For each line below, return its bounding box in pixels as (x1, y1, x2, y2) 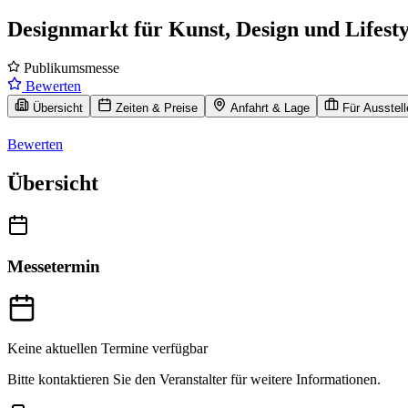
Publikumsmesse (20, 59, 119, 76)
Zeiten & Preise (116, 100, 198, 115)
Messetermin (7, 256, 100, 276)
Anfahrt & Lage (230, 100, 310, 115)
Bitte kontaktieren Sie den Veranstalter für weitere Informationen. (7, 372, 381, 388)
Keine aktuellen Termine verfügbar (7, 341, 208, 357)
